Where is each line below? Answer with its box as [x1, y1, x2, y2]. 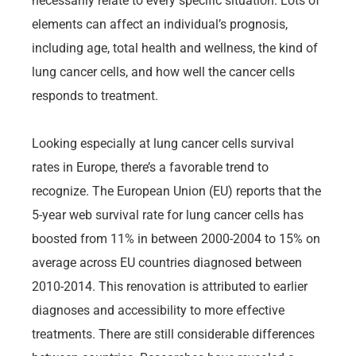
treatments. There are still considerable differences [32, 326, 315, 342]
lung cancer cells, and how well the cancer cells [32, 64, 295, 79]
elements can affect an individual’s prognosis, [32, 16, 288, 32]
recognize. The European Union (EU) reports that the [32, 183, 321, 199]
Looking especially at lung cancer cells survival [32, 135, 294, 151]
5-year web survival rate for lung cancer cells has [32, 207, 304, 222]
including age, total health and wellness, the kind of [32, 40, 318, 56]
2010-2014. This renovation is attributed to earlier [32, 278, 308, 294]
